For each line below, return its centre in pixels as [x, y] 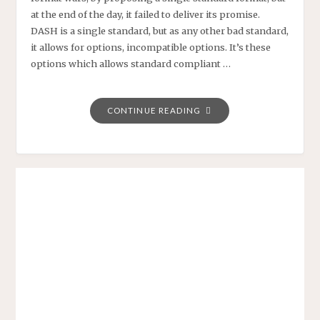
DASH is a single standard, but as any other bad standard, [160, 30]
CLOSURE [221, 175]
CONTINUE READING [154, 110]
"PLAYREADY [229, 109]
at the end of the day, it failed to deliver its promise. [146, 14]
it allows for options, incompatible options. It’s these [151, 47]
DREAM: [219, 241]
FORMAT [220, 306]
